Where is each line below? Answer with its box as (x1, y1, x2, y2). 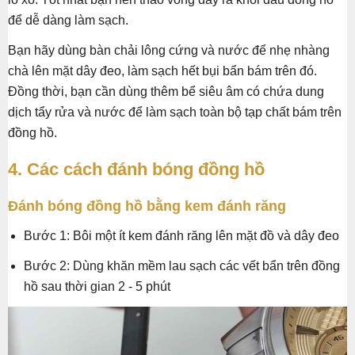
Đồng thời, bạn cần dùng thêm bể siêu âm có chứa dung (8, 84, 324, 98)
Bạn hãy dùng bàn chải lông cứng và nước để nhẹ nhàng (8, 43, 330, 57)
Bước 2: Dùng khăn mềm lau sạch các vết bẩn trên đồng (24, 258, 340, 273)
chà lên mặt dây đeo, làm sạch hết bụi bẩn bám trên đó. (8, 63, 317, 78)
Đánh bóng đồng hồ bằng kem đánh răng (8, 197, 286, 214)
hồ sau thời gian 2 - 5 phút (24, 279, 170, 293)
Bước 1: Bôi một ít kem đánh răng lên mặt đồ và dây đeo (24, 228, 339, 242)
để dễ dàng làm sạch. (8, 13, 128, 27)
